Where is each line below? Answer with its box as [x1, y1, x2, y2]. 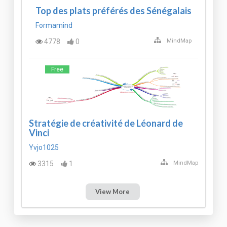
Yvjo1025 [29, 143, 59, 152]
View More [95, 187, 130, 196]
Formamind [35, 21, 72, 30]
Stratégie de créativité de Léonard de [29, 117, 183, 129]
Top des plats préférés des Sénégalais [35, 5, 192, 17]
